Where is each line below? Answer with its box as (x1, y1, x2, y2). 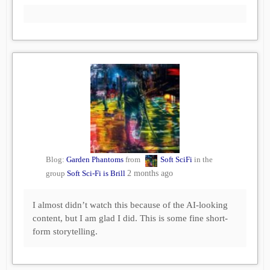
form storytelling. (33, 227, 98, 237)
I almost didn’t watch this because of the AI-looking (33, 200, 228, 210)
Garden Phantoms (66, 155, 124, 165)
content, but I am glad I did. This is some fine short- (33, 213, 228, 224)
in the (192, 155, 213, 165)
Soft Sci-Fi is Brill (67, 169, 125, 178)
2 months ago (127, 169, 173, 178)
